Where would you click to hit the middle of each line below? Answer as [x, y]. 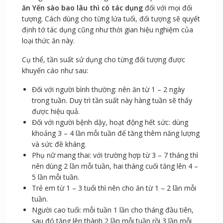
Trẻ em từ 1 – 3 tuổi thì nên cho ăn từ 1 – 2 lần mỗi [114, 188]
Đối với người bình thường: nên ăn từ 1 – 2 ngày [108, 90]
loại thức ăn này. [48, 41]
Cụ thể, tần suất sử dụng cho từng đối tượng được [103, 60]
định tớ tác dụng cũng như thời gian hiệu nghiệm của [107, 30]
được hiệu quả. [56, 111]
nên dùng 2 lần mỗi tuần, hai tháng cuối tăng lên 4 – [115, 166]
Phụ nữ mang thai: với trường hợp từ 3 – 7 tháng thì [115, 155]
